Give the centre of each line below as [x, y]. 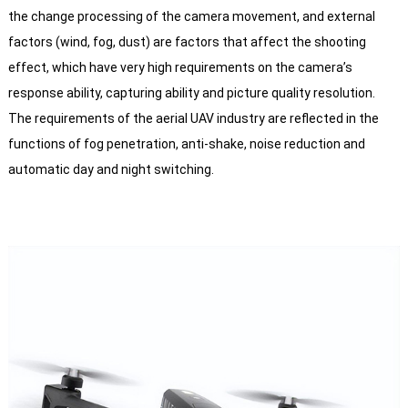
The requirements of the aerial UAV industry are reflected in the [193, 118]
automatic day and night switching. [111, 169]
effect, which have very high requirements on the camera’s [180, 67]
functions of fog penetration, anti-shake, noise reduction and [186, 144]
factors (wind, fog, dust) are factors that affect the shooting [187, 42]
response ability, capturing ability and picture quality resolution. [191, 93]
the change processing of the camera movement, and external [191, 16]
